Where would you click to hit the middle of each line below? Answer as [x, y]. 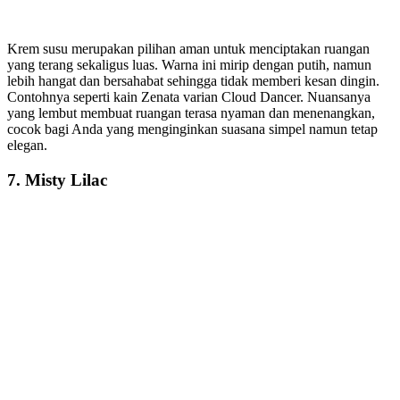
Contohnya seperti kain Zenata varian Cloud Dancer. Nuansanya [189, 97]
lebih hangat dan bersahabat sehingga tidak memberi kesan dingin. [193, 81]
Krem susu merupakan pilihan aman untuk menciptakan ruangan [188, 49]
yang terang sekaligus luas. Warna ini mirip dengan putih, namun [189, 65]
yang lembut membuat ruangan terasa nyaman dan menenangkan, [191, 113]
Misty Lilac [66, 180]
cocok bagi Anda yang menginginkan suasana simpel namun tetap [192, 129]
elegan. [27, 146]
